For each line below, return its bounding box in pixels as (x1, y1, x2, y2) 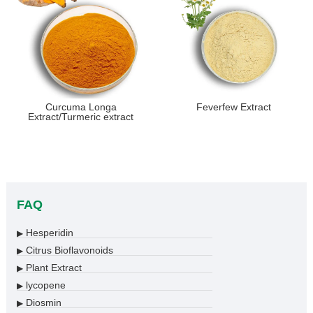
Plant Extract (22, 261, 82, 273)
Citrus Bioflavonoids (22, 244, 113, 256)
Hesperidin (22, 226, 73, 238)
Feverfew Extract (196, 101, 272, 112)
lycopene (22, 279, 66, 291)
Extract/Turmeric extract (28, 110, 134, 122)
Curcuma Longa (45, 101, 117, 112)
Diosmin (22, 296, 61, 308)
